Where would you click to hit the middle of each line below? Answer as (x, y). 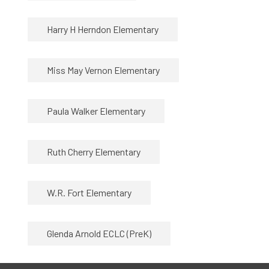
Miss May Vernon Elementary (104, 70)
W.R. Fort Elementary (89, 192)
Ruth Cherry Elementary (94, 151)
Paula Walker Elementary (96, 110)
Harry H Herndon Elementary (103, 29)
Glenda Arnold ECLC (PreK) (99, 233)
